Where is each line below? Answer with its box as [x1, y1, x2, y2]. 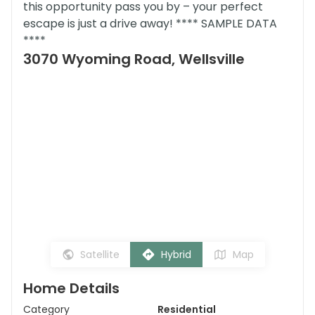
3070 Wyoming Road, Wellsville [23, 49, 245, 69]
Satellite [79, 247, 120, 262]
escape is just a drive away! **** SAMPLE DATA [23, 15, 277, 32]
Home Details [23, 278, 120, 298]
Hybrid [160, 247, 191, 262]
